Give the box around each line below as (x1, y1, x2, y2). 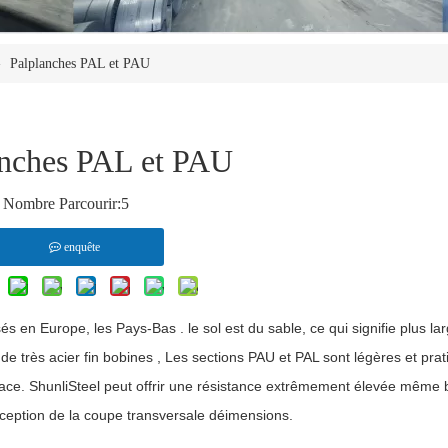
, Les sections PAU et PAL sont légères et (157, 349, 417, 366)
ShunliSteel (29, 378, 100, 395)
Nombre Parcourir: (3, 195, 121, 213)
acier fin (49, 349, 99, 366)
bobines (103, 349, 153, 366)
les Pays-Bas (94, 320, 176, 337)
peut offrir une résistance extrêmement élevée (104, 378, 396, 395)
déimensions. (209, 407, 293, 424)
